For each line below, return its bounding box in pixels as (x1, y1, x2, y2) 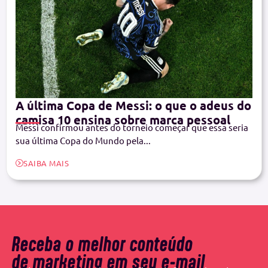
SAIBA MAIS (23, 157, 69, 168)
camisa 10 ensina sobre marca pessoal (16, 112, 230, 128)
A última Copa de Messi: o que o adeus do (16, 98, 251, 114)
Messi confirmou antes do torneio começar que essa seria (16, 121, 248, 133)
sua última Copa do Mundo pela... (16, 135, 151, 147)
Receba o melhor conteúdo (12, 232, 193, 255)
